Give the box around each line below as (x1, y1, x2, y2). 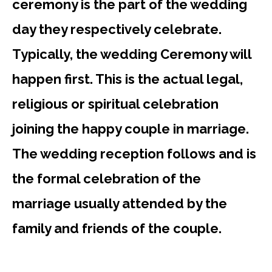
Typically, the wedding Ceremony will (12, 46, 251, 62)
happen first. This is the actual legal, (12, 70, 243, 87)
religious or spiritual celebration (12, 95, 219, 112)
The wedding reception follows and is (12, 145, 256, 161)
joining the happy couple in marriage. (12, 120, 249, 137)
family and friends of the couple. (12, 220, 231, 236)
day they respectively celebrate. (12, 21, 222, 37)
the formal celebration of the (12, 170, 201, 186)
